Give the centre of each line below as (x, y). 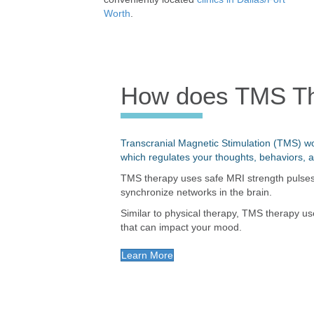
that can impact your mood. (181, 227)
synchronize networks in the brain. (196, 192)
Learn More (147, 255)
